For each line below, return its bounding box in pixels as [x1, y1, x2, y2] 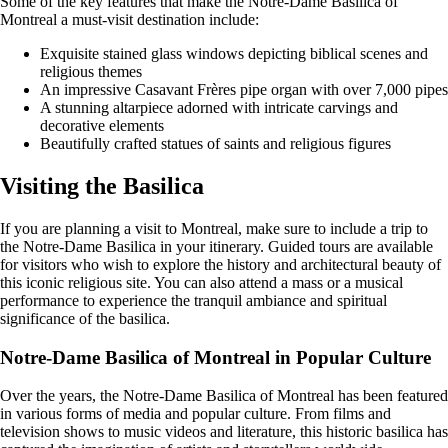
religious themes [40, 63, 142, 81]
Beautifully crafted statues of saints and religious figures [40, 135, 391, 153]
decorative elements [40, 117, 164, 135]
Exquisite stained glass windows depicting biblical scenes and [40, 45, 428, 63]
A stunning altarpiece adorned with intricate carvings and [40, 99, 398, 117]
